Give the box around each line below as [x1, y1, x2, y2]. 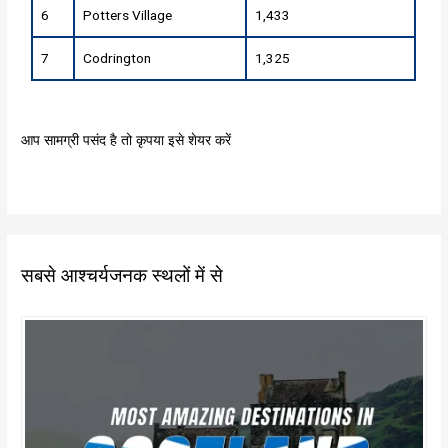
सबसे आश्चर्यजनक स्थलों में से [21, 265, 224, 286]
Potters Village [83, 7, 173, 24]
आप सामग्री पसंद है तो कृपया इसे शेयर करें [21, 132, 232, 148]
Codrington [83, 50, 152, 67]
